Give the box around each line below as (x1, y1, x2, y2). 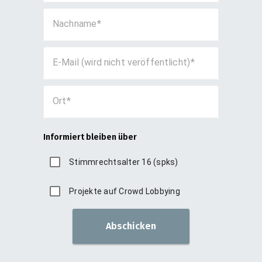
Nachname (53, 18, 97, 29)
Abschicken (106, 220, 156, 232)
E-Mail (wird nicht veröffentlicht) (53, 57, 191, 68)
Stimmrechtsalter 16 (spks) (69, 157, 178, 167)
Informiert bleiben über (43, 132, 137, 142)
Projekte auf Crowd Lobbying (69, 187, 180, 196)
